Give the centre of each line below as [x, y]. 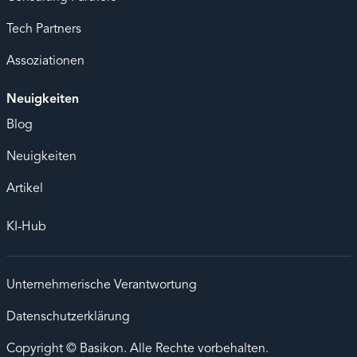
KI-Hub [26, 227]
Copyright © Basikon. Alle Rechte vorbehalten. [137, 349]
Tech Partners [44, 29]
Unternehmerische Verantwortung [102, 285]
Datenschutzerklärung [68, 317]
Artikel [25, 188]
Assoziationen [45, 61]
